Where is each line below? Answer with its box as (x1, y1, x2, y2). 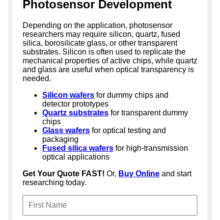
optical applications (42, 153, 110, 162)
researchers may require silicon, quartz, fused (23, 30, 180, 39)
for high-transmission (113, 144, 188, 153)
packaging (42, 135, 79, 144)
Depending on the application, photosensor (23, 21, 172, 30)
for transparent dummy (109, 109, 188, 117)
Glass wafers (42, 126, 90, 135)
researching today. (23, 178, 86, 187)
